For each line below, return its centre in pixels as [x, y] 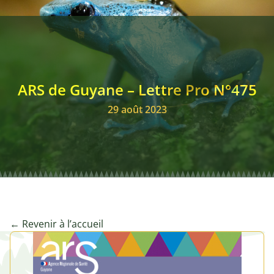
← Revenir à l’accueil [57, 224]
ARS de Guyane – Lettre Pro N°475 [137, 89]
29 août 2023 [137, 109]
